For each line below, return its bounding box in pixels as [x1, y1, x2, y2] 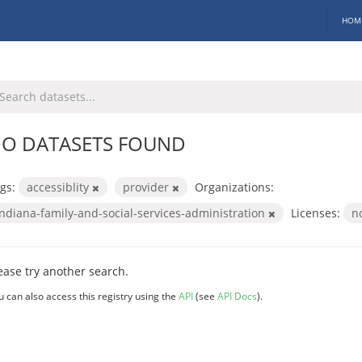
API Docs [217, 288, 257, 302]
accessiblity [27, 179, 92, 195]
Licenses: [291, 204, 340, 221]
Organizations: [195, 179, 274, 195]
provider [123, 179, 172, 195]
